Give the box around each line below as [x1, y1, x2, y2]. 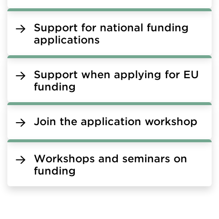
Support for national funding [34, 21, 189, 34]
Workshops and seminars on [34, 152, 187, 165]
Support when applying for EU [34, 68, 199, 81]
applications [34, 33, 100, 46]
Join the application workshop [34, 115, 197, 128]
